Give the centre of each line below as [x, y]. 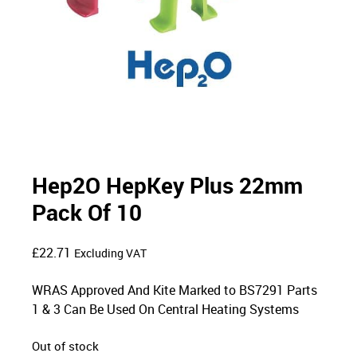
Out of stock [66, 346]
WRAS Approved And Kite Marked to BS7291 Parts [175, 290]
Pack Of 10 [87, 212]
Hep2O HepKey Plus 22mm [168, 185]
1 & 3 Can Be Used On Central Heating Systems [166, 310]
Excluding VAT [111, 254]
